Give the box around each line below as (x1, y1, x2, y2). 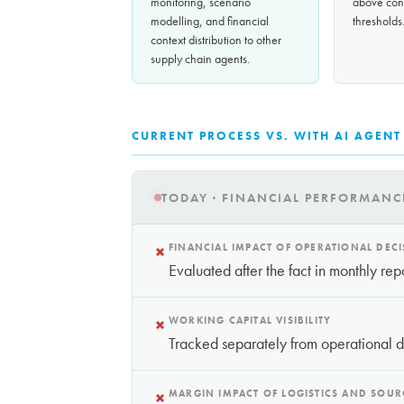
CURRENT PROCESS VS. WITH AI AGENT (132, 128, 401, 144)
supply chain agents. (151, 50, 250, 68)
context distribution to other (151, 32, 281, 49)
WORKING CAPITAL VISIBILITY (169, 314, 332, 327)
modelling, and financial (151, 13, 269, 30)
